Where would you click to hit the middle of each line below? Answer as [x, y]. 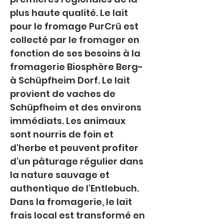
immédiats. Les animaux [69, 121]
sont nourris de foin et [63, 134]
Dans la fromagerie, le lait [72, 202]
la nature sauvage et [61, 175]
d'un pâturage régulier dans [78, 161]
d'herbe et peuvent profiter [75, 148]
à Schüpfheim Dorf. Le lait [71, 80]
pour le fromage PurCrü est [75, 26]
